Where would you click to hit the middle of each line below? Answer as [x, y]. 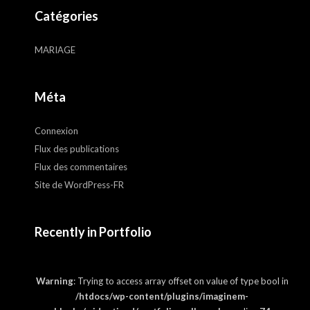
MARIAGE [55, 50]
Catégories [66, 16]
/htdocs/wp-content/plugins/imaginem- [162, 296]
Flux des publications [77, 149]
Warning [54, 281]
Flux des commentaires [81, 167]
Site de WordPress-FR [79, 185]
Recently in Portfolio [93, 232]
